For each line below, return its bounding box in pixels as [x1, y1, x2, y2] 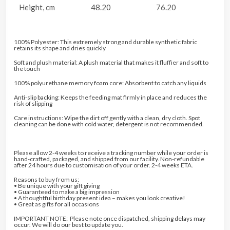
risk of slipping [14, 100, 52, 108]
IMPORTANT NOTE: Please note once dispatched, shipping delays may [14, 215, 205, 223]
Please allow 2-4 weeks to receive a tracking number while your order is [14, 149, 208, 157]
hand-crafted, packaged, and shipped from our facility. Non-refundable [14, 155, 204, 163]
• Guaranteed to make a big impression [14, 188, 120, 196]
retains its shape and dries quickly [14, 44, 106, 52]
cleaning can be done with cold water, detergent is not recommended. [14, 120, 204, 128]
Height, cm [19, 3, 55, 12]
